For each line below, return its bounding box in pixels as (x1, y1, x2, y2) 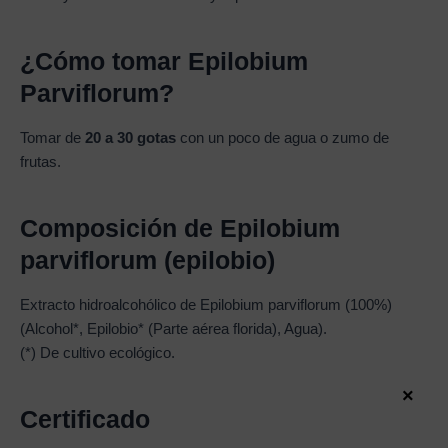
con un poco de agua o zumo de (176, 130, 389, 147)
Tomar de (20, 130, 81, 147)
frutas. (20, 154, 61, 171)
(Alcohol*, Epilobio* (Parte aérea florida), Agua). (20, 321, 327, 338)
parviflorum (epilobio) (20, 245, 275, 274)
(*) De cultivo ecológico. (20, 345, 175, 362)
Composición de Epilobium (20, 213, 340, 242)
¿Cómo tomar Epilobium (20, 46, 308, 75)
